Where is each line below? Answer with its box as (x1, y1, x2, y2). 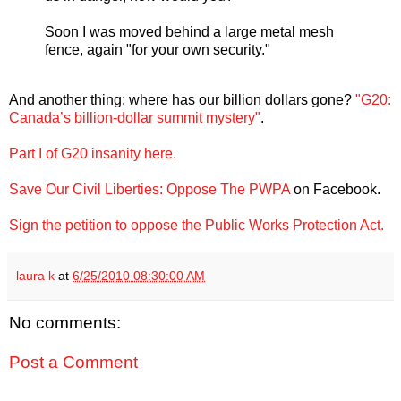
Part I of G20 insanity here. (9, 146, 176, 162)
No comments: (9, 313, 121, 333)
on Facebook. (290, 182, 380, 198)
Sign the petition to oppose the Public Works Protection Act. (9, 218, 384, 234)
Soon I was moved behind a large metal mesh (45, 24, 334, 40)
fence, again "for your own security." (45, 42, 270, 58)
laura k (16, 269, 55, 284)
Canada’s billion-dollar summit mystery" (9, 110, 260, 126)
